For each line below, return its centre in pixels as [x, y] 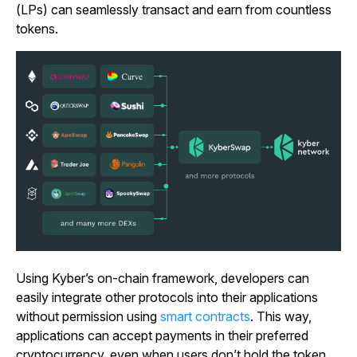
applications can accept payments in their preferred [162, 336]
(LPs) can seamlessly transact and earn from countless [174, 10]
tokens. [37, 29]
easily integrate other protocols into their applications [167, 298]
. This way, [281, 317]
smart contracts [205, 317]
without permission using [88, 317]
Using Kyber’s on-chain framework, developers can [163, 279]
